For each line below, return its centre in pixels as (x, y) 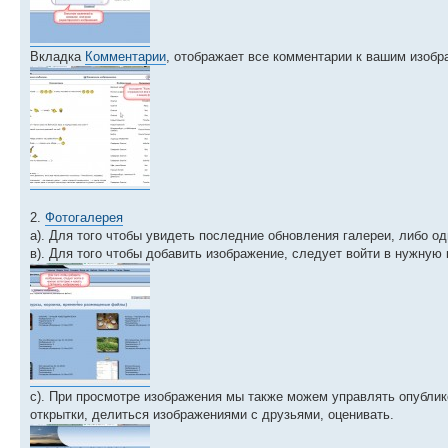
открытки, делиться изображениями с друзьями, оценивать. (212, 414)
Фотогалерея (84, 217)
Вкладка (57, 56)
